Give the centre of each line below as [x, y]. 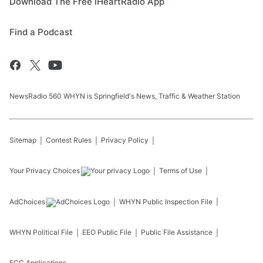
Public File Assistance [177, 232]
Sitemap [23, 140]
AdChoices [27, 202]
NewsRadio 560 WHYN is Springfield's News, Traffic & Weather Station [125, 96]
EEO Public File [107, 232]
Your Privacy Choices [45, 171]
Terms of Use [181, 171]
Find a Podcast [41, 32]
